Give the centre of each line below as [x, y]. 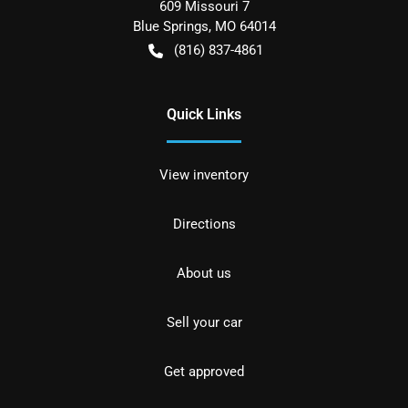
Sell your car [204, 323]
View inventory [204, 175]
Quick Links [204, 115]
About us [204, 274]
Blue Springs [170, 27]
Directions [204, 224]
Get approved [204, 372]
